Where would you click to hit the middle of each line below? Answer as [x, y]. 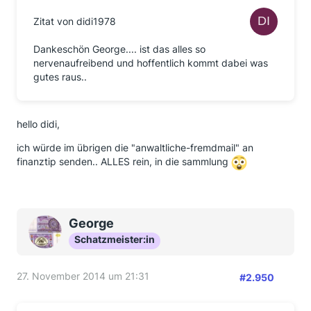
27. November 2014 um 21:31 [83, 276]
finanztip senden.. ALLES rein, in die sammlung [124, 162]
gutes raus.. [60, 77]
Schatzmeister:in [115, 239]
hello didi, [38, 124]
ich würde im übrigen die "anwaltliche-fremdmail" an [135, 148]
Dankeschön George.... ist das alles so [119, 49]
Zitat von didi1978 [75, 21]
